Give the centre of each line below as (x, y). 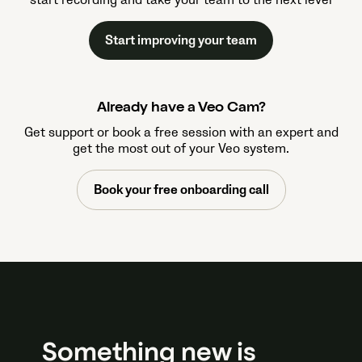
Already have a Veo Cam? (181, 109)
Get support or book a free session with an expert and (181, 133)
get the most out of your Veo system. (181, 149)
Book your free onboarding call (181, 190)
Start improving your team (181, 41)
